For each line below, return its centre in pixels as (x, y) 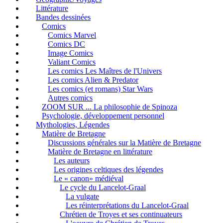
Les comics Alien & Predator (93, 80)
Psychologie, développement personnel (103, 115)
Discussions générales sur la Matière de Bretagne (124, 142)
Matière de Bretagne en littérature (100, 151)
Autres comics (70, 98)
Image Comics (70, 53)
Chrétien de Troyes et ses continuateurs (121, 214)
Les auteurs (72, 160)
